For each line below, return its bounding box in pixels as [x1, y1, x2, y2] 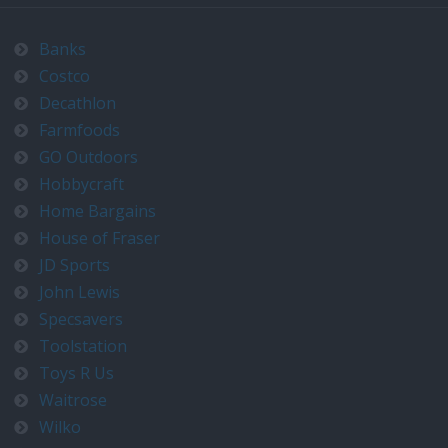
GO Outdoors [39, 146, 138, 168]
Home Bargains [39, 200, 156, 222]
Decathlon [39, 92, 116, 114]
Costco [39, 65, 90, 87]
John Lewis [39, 281, 120, 303]
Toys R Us [39, 362, 114, 384]
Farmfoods [39, 119, 120, 141]
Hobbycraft [39, 173, 124, 195]
